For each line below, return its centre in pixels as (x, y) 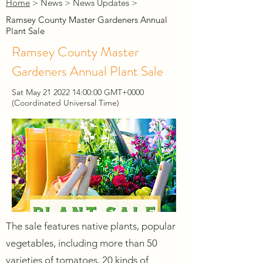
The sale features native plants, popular (91, 226)
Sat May (27, 92)
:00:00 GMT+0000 (112, 92)
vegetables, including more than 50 (82, 243)
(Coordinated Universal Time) (65, 103)
